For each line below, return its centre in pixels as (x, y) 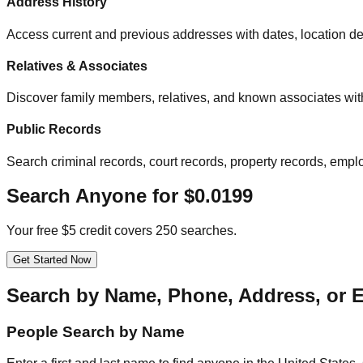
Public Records (54, 130)
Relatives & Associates (77, 66)
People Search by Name (96, 332)
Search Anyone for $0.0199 (130, 196)
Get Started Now (52, 260)
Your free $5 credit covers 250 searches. (122, 231)
